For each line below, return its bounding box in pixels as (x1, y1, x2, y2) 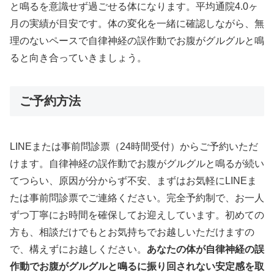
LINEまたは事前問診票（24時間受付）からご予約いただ (10, 141, 258, 152)
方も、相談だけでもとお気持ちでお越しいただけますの (10, 227, 254, 238)
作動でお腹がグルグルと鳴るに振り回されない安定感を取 (10, 261, 264, 272)
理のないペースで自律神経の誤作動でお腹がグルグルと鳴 (10, 35, 264, 46)
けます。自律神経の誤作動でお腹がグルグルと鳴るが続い (10, 158, 264, 169)
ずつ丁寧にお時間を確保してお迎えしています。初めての (10, 210, 264, 221)
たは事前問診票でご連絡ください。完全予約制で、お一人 (10, 193, 264, 204)
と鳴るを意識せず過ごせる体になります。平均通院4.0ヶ (10, 1, 258, 12)
